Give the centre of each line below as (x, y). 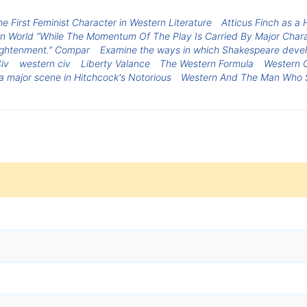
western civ (45, 63)
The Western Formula (207, 63)
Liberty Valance (115, 63)
